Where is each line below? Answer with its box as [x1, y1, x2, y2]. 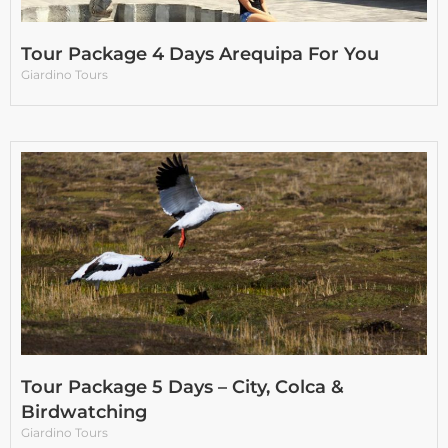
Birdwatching [21, 401, 147, 424]
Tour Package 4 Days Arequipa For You [21, 43, 379, 66]
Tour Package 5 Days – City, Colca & [21, 376, 344, 399]
